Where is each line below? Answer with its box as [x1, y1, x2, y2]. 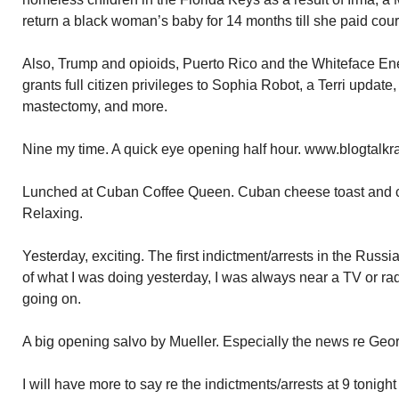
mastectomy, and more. [22, 99, 167, 114]
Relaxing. [22, 206, 83, 221]
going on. [22, 291, 81, 306]
